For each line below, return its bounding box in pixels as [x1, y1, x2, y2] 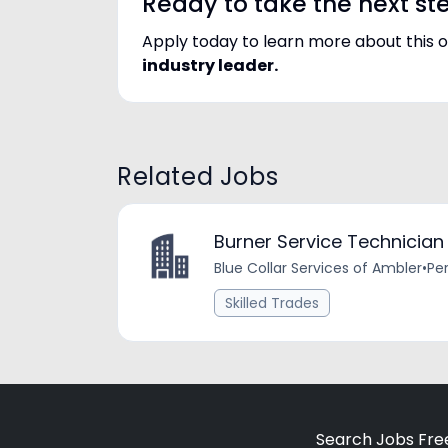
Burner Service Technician [214, 229, 444, 254]
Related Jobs [117, 160, 279, 193]
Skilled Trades [225, 293, 319, 313]
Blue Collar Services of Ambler [214, 258, 422, 278]
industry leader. [142, 54, 278, 77]
